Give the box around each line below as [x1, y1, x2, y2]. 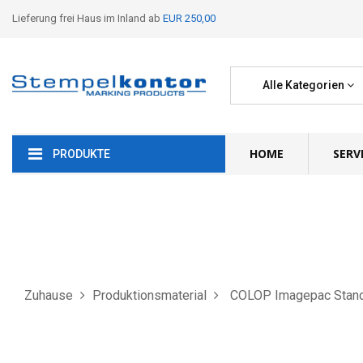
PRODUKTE [53, 147, 110, 160]
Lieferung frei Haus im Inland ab [12, 12, 163, 24]
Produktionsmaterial [92, 287, 207, 303]
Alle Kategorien [263, 79, 345, 92]
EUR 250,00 [163, 12, 216, 24]
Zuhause [24, 287, 73, 303]
